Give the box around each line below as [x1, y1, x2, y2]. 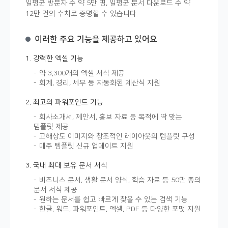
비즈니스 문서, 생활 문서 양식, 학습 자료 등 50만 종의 [39, 176, 201, 184]
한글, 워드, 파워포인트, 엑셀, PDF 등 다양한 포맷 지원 [39, 205, 201, 213]
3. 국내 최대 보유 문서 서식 [25, 161, 107, 169]
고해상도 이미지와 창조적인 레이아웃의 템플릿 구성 [39, 132, 195, 140]
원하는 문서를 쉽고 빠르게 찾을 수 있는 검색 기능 [39, 195, 188, 204]
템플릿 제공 [34, 123, 69, 131]
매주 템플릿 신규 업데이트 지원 [39, 142, 133, 150]
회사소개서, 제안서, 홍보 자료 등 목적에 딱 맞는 [39, 113, 182, 121]
